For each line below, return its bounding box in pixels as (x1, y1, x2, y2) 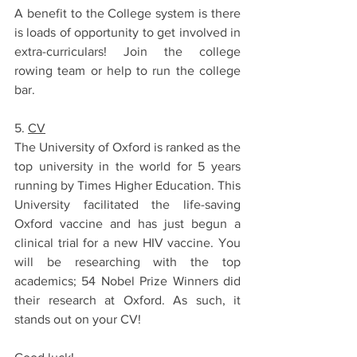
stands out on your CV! (14, 312, 144, 327)
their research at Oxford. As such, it (14, 293, 241, 308)
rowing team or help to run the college (14, 64, 241, 78)
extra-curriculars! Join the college (14, 45, 241, 59)
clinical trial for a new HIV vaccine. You (14, 236, 241, 250)
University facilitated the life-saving (14, 198, 241, 212)
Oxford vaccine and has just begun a (14, 217, 241, 231)
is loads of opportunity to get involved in (14, 25, 241, 40)
